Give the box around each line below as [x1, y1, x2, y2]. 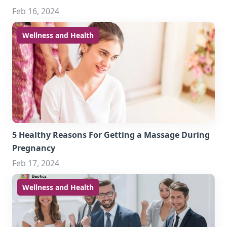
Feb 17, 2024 [12, 158, 59, 169]
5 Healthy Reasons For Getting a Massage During [12, 129, 210, 140]
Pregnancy [12, 142, 55, 154]
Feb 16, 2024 [12, 6, 59, 17]
